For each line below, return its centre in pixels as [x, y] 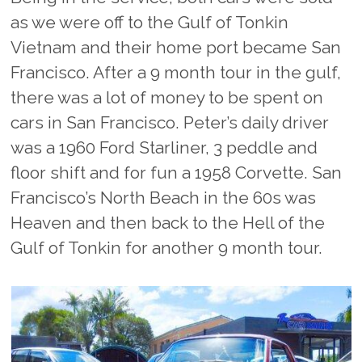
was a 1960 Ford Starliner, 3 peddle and [164, 148]
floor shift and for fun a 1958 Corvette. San [177, 173]
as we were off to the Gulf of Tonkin [150, 23]
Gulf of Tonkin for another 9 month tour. [167, 248]
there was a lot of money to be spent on [167, 98]
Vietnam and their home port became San [176, 48]
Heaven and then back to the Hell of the [168, 223]
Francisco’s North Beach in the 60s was [164, 198]
